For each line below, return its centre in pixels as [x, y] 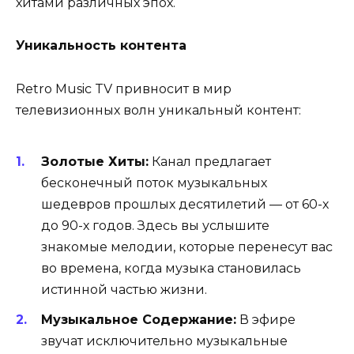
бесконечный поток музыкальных [154, 183]
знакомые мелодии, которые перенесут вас [187, 247]
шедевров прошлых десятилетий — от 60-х [185, 204]
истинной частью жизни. [124, 289]
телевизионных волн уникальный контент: [158, 110]
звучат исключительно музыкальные [164, 341]
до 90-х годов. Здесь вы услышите [155, 225]
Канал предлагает [210, 161]
